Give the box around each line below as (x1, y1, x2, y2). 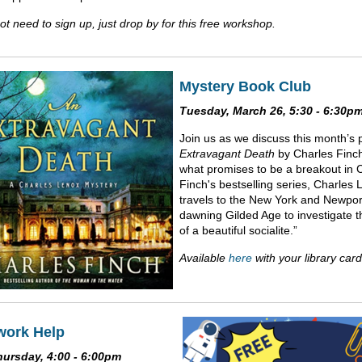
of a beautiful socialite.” (179, 223, 297, 237)
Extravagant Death (179, 146, 275, 160)
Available (179, 250, 229, 264)
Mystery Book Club (179, 78, 311, 95)
